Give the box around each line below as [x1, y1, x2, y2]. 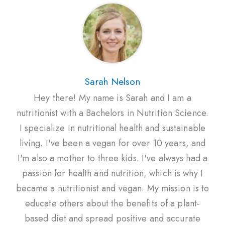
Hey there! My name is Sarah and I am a [34, 91, 191, 104]
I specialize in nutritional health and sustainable [20, 121, 205, 135]
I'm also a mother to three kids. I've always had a [18, 151, 207, 165]
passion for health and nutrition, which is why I [22, 166, 203, 180]
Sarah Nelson [85, 74, 140, 88]
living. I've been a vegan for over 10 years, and [19, 136, 206, 150]
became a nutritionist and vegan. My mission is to [16, 181, 209, 195]
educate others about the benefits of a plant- [25, 196, 200, 210]
